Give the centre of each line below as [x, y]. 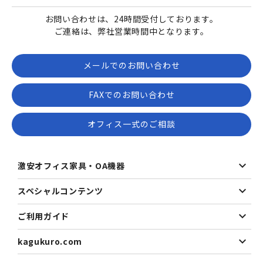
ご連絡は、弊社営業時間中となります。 [131, 31]
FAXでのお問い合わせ [131, 95]
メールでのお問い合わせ [131, 65]
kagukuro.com [50, 241]
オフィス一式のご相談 [131, 124]
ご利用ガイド [43, 216]
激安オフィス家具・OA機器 [71, 166]
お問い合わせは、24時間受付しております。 [131, 18]
